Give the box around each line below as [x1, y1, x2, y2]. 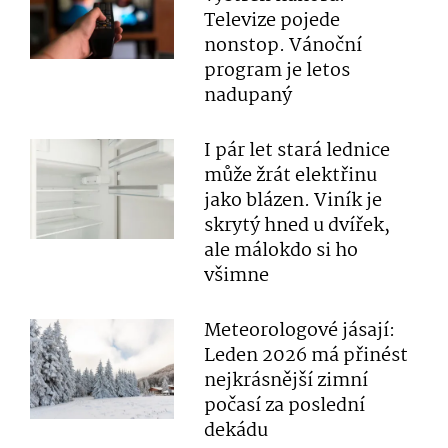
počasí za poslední [204, 391, 366, 421]
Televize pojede [204, 6, 341, 36]
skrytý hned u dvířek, [204, 211, 391, 241]
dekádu [204, 416, 269, 446]
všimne [204, 261, 270, 291]
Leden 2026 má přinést [204, 341, 409, 371]
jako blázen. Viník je [204, 186, 383, 216]
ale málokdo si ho [204, 236, 359, 266]
